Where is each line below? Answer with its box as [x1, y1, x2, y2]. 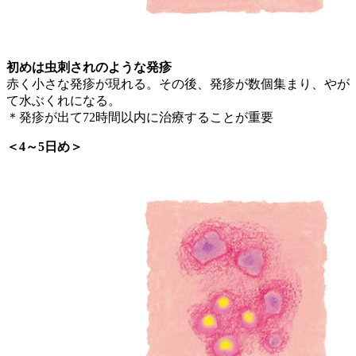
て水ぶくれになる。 [6, 94, 121, 108]
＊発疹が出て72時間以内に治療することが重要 [6, 110, 273, 125]
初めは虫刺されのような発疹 [6, 60, 172, 75]
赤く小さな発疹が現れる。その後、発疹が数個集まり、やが [6, 77, 350, 91]
